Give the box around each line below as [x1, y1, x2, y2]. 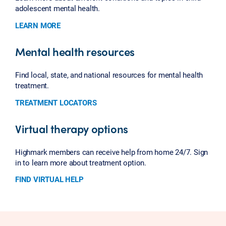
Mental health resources [15, 43, 135, 60]
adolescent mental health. [15, 3, 100, 14]
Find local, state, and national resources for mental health [15, 70, 203, 80]
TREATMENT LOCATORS [15, 97, 97, 107]
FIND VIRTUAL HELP [15, 174, 84, 185]
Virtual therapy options [15, 120, 128, 137]
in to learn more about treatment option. [15, 157, 147, 167]
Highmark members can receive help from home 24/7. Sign [15, 146, 208, 157]
